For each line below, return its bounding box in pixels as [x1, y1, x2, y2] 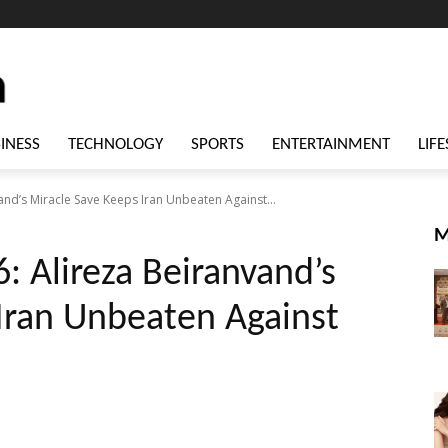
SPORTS [191, 136, 244, 154]
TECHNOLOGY [68, 136, 163, 154]
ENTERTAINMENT [272, 136, 390, 154]
